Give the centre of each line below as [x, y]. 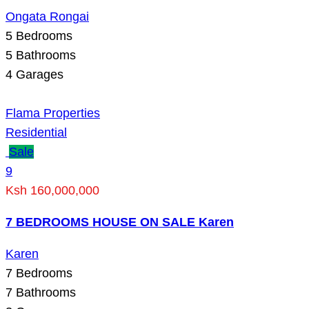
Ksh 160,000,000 [52, 190]
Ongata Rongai [47, 16]
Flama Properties [53, 113]
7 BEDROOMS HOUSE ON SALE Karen [120, 222]
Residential [36, 132]
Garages [38, 74]
